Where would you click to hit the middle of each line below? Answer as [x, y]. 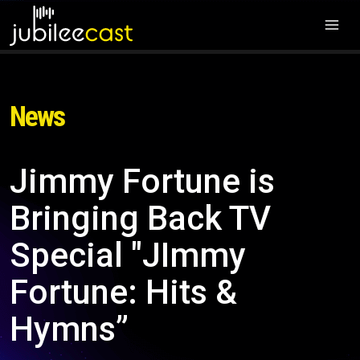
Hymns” [69, 329]
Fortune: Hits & [123, 292]
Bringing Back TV [140, 218]
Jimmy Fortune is [142, 181]
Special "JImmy [128, 255]
